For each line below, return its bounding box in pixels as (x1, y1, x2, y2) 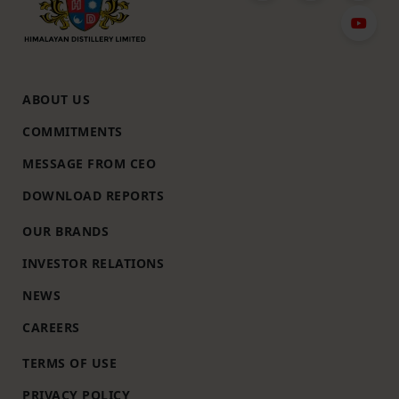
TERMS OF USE (22, 354, 117, 371)
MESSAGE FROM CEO (22, 155, 156, 172)
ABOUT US (22, 91, 90, 108)
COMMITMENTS (22, 123, 123, 140)
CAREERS (22, 319, 80, 336)
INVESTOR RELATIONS (22, 255, 164, 272)
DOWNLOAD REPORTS (22, 187, 164, 204)
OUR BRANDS (22, 223, 109, 240)
